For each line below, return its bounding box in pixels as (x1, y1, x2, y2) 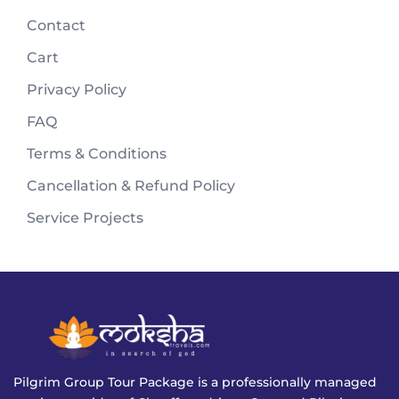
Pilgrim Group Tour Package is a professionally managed (13, 374, 377, 391)
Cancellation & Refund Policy (27, 176, 235, 194)
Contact (27, 16, 85, 34)
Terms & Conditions (27, 144, 167, 162)
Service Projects (27, 208, 143, 226)
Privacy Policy (27, 80, 126, 98)
